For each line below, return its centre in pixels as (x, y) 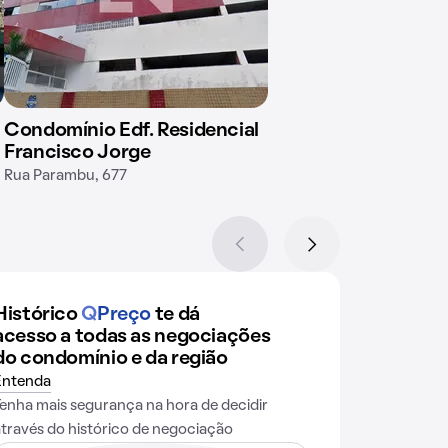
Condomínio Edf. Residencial (131, 131)
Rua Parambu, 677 (65, 176)
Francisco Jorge (77, 153)
